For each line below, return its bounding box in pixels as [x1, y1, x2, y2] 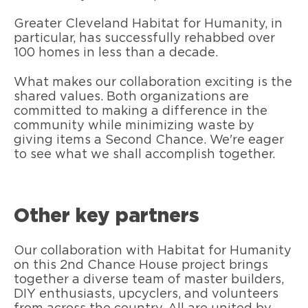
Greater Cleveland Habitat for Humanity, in [14, 18, 283, 31]
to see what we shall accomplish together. [14, 148, 278, 161]
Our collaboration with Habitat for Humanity [14, 245, 291, 258]
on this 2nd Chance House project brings [14, 259, 268, 272]
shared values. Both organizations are [14, 90, 249, 103]
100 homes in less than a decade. [14, 47, 218, 60]
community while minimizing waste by [14, 119, 254, 132]
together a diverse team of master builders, [14, 274, 284, 287]
